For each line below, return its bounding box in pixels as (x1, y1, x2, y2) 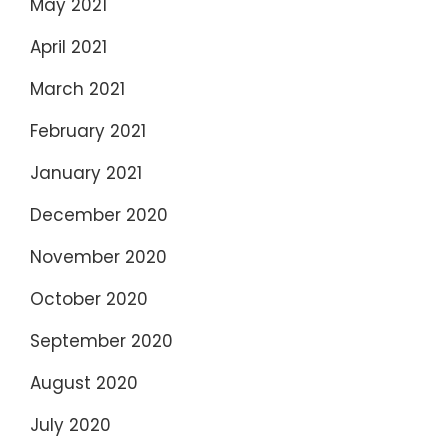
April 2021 (30, 35, 107, 60)
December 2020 (30, 203, 168, 228)
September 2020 (30, 329, 173, 354)
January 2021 (30, 161, 142, 186)
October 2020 (30, 287, 148, 312)
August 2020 (30, 371, 138, 396)
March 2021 (30, 77, 125, 102)
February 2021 (30, 119, 146, 144)
